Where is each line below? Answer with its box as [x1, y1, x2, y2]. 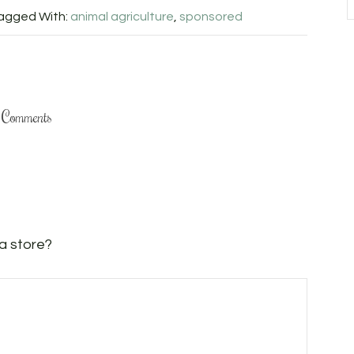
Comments [2, 106, 52, 127]
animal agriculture [70, 10, 174, 24]
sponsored [179, 10, 243, 24]
